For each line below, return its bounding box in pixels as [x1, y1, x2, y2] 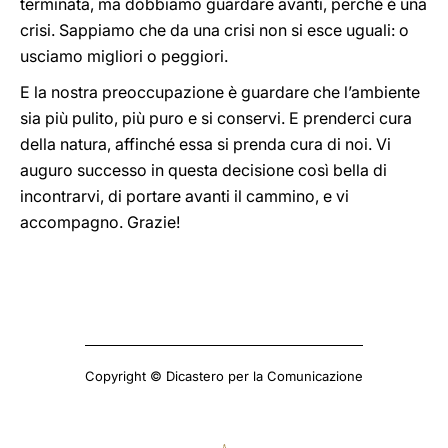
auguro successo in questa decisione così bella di [20, 160, 387, 180]
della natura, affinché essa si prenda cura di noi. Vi [20, 134, 391, 154]
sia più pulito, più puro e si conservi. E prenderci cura [20, 108, 412, 128]
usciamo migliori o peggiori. [20, 46, 228, 66]
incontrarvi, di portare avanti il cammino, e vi [20, 186, 349, 206]
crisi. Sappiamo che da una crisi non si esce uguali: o [20, 20, 409, 40]
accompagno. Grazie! [20, 212, 180, 232]
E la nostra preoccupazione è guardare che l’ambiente [20, 82, 420, 102]
